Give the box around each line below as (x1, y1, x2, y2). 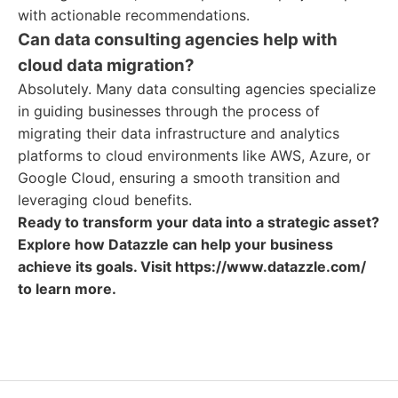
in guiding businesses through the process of (18, 102, 320, 120)
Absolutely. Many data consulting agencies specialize (18, 80, 376, 98)
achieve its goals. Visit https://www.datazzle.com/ (18, 258, 366, 275)
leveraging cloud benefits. (18, 191, 192, 209)
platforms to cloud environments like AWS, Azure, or (18, 147, 370, 164)
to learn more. (18, 280, 116, 298)
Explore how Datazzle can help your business (18, 235, 333, 253)
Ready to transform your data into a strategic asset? (18, 213, 379, 231)
